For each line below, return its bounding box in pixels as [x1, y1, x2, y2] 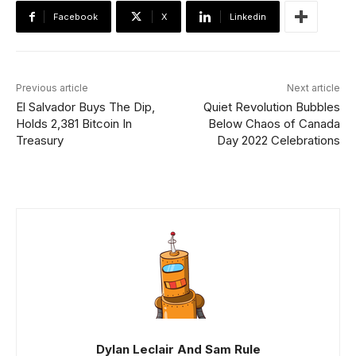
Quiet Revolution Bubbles [203, 99, 340, 115]
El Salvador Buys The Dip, [16, 99, 155, 115]
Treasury [16, 133, 64, 149]
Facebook [53, 11, 98, 23]
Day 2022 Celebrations [216, 133, 340, 149]
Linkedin [230, 11, 266, 23]
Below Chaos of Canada [207, 116, 340, 132]
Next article [286, 82, 340, 95]
